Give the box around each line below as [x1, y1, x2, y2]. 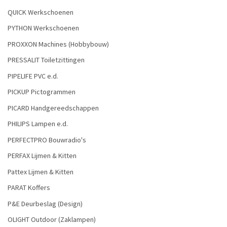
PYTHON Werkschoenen [8, 23, 79, 33]
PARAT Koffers [8, 183, 50, 193]
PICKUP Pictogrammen [8, 87, 75, 97]
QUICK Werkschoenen [8, 7, 73, 17]
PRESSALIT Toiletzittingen [8, 55, 85, 65]
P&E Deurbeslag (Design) [8, 199, 83, 208]
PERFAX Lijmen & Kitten [8, 151, 77, 161]
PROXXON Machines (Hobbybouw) [8, 39, 109, 49]
